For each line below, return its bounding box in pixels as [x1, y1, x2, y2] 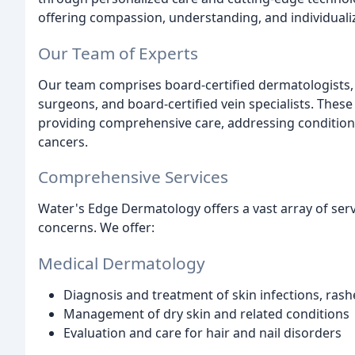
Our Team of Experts [38, 41, 198, 64]
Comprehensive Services [38, 166, 228, 189]
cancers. [38, 132, 88, 151]
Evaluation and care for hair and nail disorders [63, 324, 342, 342]
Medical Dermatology [38, 252, 205, 275]
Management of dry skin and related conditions [63, 305, 349, 323]
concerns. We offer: [38, 219, 155, 237]
